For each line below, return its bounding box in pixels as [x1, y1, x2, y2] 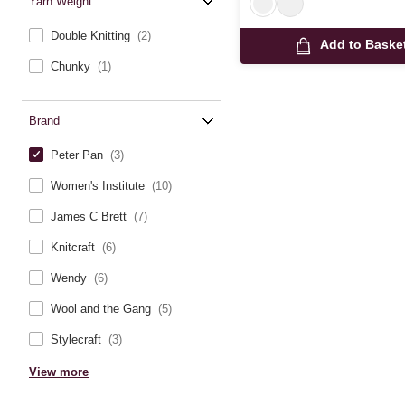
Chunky [51, 60, 94, 73]
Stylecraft [51, 333, 105, 346]
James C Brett [51, 210, 130, 223]
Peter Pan [51, 148, 107, 162]
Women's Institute [51, 179, 148, 193]
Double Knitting [51, 29, 134, 42]
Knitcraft [51, 240, 99, 254]
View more [29, 365, 89, 379]
